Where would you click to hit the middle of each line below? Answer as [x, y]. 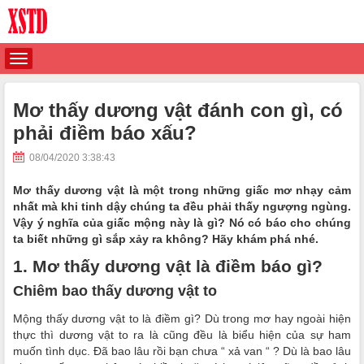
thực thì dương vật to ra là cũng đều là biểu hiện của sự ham [182, 335]
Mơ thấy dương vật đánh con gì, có [178, 110]
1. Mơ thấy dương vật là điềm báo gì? [168, 266]
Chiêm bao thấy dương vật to [117, 291]
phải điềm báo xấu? [105, 133]
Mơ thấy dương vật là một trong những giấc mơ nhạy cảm [182, 190]
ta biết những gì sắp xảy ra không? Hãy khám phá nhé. [167, 239]
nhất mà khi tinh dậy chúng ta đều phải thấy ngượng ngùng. [182, 206]
